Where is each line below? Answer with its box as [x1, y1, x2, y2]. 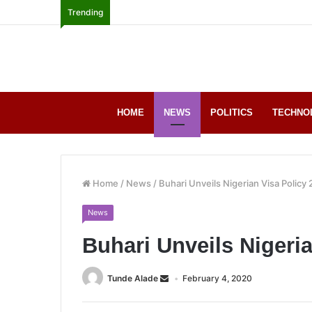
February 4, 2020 [182, 272, 252, 283]
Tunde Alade [107, 272, 158, 283]
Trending [68, 7, 103, 17]
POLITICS [210, 107, 253, 118]
